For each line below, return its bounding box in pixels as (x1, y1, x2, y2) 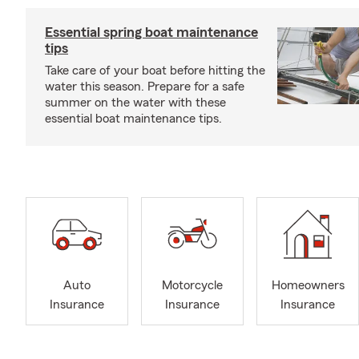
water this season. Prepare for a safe (45, 80, 244, 93)
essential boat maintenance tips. (45, 112, 222, 125)
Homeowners (271, 279, 345, 292)
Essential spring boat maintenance (45, 25, 258, 39)
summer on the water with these (45, 96, 226, 109)
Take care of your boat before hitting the (45, 64, 265, 77)
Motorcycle (162, 279, 223, 292)
